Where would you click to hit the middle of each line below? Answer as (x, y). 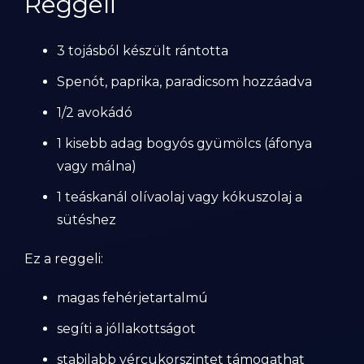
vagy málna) (97, 166)
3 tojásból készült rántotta (143, 51)
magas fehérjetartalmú (132, 298)
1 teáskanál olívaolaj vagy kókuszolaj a (180, 197)
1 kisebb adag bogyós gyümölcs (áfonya (184, 143)
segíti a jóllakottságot (126, 329)
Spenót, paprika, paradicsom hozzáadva (184, 82)
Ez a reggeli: (64, 259)
